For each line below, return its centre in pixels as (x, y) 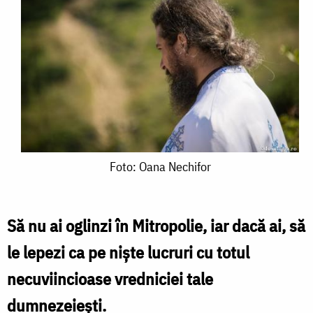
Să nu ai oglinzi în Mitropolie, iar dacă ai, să (156, 225)
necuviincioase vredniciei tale (110, 278)
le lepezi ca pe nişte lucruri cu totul (128, 252)
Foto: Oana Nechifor (160, 166)
